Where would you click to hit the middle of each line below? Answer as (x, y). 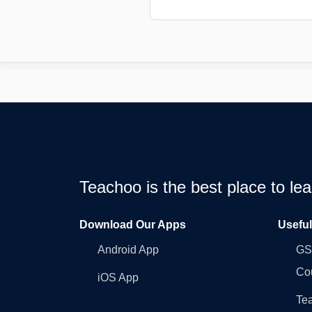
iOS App (118, 277)
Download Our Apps (133, 224)
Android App (128, 249)
